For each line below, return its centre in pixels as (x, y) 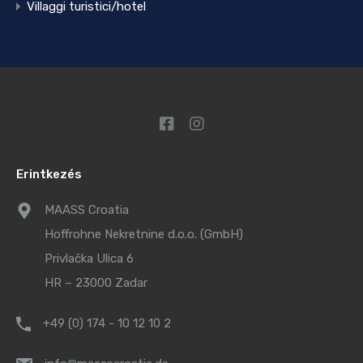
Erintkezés (49, 175)
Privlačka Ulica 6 (89, 259)
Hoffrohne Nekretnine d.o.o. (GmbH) (144, 235)
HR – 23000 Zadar (96, 283)
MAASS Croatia (87, 210)
